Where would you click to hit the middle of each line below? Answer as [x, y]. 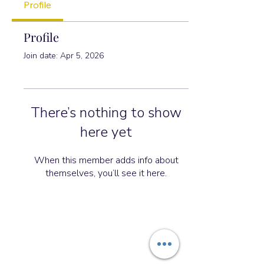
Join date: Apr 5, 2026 [64, 56]
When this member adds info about [106, 160]
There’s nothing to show [106, 113]
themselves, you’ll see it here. [106, 173]
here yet [106, 132]
